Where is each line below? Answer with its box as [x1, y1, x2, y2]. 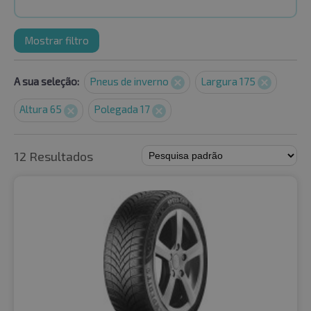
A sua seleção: [14, 75, 79, 87]
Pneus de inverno [90, 75, 171, 87]
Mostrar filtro [24, 34, 89, 47]
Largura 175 [201, 75, 258, 87]
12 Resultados [14, 148, 93, 164]
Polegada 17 [94, 103, 152, 116]
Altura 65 [19, 103, 64, 116]
